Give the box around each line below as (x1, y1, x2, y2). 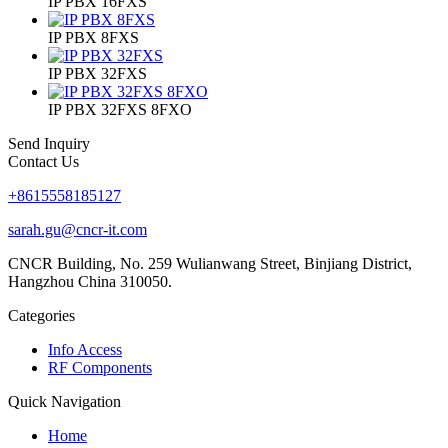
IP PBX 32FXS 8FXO (48, 101, 192, 119)
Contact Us (8, 153, 79, 171)
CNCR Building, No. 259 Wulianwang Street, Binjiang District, (8, 255, 412, 273)
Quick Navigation (8, 393, 121, 411)
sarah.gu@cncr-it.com (8, 221, 147, 239)
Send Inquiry (8, 135, 90, 153)
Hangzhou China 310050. (8, 273, 172, 291)
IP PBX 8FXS (48, 29, 139, 47)
